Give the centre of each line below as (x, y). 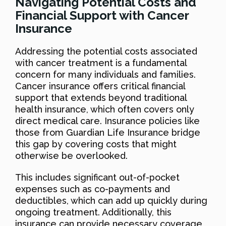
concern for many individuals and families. (105, 74)
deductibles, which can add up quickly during (111, 200)
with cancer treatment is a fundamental (101, 63)
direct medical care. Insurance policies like (107, 121)
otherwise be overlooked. (71, 155)
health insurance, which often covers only (105, 109)
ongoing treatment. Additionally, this (93, 212)
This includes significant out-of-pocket (97, 177)
